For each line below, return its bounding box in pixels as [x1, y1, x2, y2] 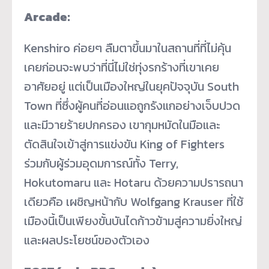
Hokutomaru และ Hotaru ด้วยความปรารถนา [24, 173, 243, 192]
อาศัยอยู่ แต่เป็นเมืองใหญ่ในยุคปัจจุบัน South [24, 77, 239, 95]
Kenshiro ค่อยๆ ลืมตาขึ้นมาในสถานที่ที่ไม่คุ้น [24, 38, 231, 57]
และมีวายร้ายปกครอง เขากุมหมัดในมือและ [24, 115, 220, 134]
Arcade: [24, 7, 70, 26]
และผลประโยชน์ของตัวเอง [24, 231, 150, 249]
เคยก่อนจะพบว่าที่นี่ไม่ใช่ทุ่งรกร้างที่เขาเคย [24, 58, 219, 76]
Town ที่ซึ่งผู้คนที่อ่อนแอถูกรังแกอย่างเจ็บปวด [24, 96, 240, 115]
